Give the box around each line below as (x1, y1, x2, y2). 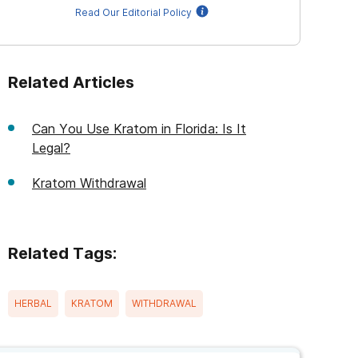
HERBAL (14, 297, 52, 309)
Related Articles (8, 73, 134, 92)
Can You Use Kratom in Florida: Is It (32, 121, 246, 137)
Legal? (32, 140, 70, 156)
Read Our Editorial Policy (75, 6, 192, 18)
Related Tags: (8, 244, 117, 263)
